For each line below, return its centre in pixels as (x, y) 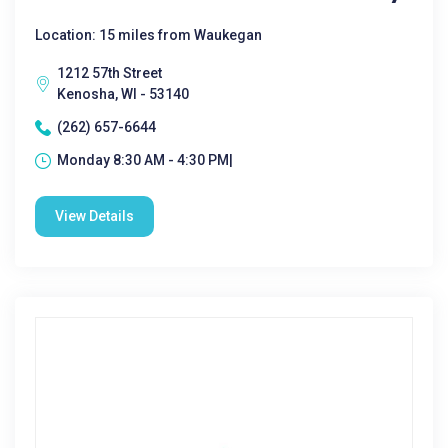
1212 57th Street (109, 73)
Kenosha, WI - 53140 (123, 94)
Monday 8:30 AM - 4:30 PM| (145, 160)
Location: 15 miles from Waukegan (148, 35)
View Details (94, 216)
